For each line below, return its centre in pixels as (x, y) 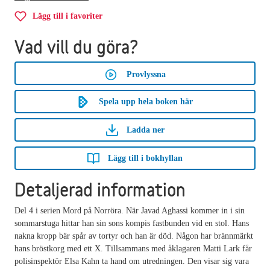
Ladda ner (145, 130)
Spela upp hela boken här (146, 101)
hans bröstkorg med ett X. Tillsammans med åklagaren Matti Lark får (133, 248)
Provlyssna (146, 74)
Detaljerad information (100, 189)
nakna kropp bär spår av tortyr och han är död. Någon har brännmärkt (134, 236)
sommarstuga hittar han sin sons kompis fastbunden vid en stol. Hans (132, 223)
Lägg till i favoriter (67, 16)
